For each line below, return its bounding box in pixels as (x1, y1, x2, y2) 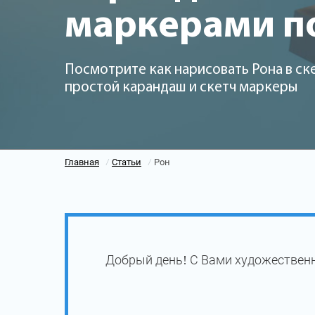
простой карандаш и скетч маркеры (65, 80, 297, 95)
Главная (65, 156, 99, 167)
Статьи (112, 156, 141, 167)
